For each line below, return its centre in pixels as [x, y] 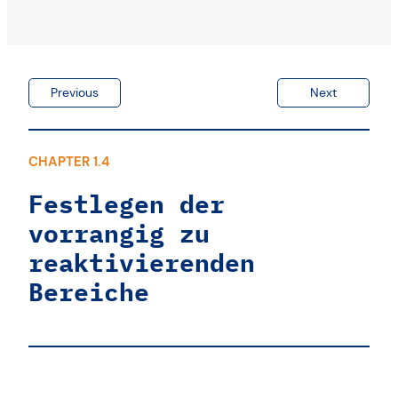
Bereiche [89, 291]
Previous [75, 92]
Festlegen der [127, 203]
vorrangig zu [119, 233]
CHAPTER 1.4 [69, 161]
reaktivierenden [142, 262]
